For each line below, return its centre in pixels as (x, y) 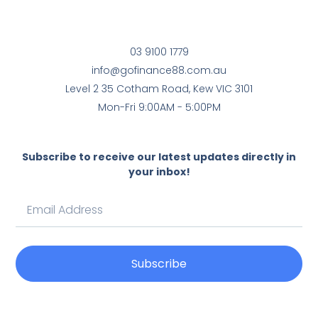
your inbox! (159, 171)
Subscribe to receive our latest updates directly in (159, 157)
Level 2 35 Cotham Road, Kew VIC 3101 (159, 89)
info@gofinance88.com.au (159, 71)
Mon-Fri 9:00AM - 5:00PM (159, 108)
